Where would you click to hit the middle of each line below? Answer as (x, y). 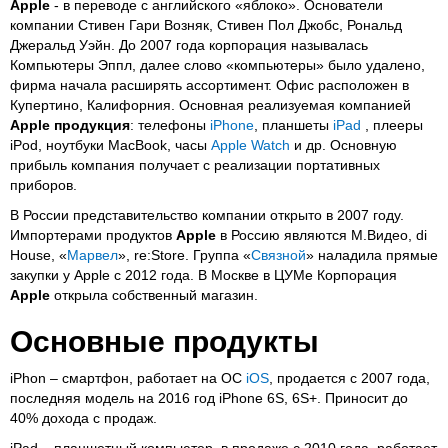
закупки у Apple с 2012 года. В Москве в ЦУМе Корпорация (203, 274)
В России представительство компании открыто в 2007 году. (207, 214)
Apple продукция (70, 124)
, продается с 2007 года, (349, 377)
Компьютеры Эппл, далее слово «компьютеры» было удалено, (217, 64)
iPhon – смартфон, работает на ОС (128, 377)
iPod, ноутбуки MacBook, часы (110, 144)
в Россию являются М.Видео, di (321, 234)
